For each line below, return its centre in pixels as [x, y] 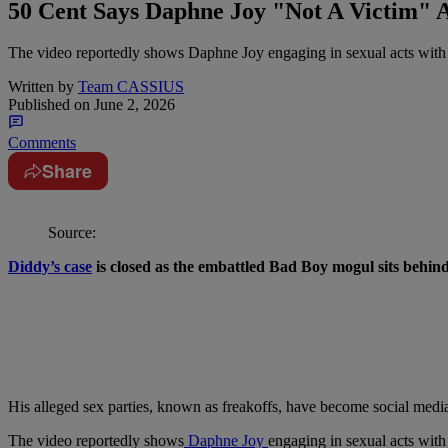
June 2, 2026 [132, 105]
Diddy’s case [50, 267]
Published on [49, 105]
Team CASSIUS [131, 87]
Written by [41, 87]
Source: [72, 233]
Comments [42, 143]
